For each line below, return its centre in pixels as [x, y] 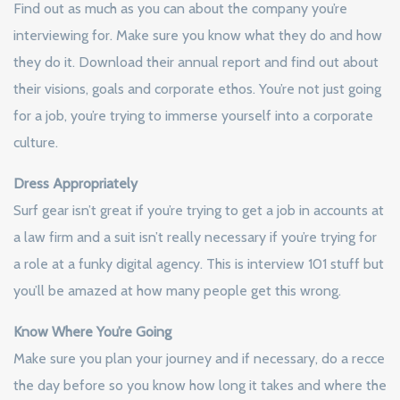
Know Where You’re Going [92, 332]
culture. [36, 143]
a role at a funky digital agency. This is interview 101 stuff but [199, 264]
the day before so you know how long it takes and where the [200, 386]
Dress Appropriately [75, 184]
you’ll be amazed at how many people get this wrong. [177, 291]
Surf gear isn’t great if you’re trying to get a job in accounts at [199, 211]
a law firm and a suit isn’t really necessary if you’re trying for [195, 237]
